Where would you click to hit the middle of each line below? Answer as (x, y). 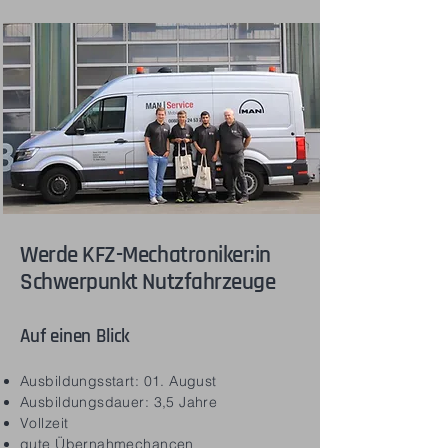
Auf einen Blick (75, 337)
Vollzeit (44, 423)
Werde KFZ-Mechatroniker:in (148, 256)
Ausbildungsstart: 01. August (118, 381)
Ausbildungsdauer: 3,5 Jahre (119, 402)
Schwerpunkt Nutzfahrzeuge (148, 283)
